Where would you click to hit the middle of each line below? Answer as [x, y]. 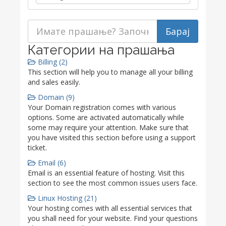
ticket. [37, 148]
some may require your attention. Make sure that [108, 127]
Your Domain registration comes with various [102, 107]
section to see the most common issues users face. [112, 183]
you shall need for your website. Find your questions [113, 218]
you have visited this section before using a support [112, 137]
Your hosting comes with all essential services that [110, 208]
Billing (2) [52, 62]
